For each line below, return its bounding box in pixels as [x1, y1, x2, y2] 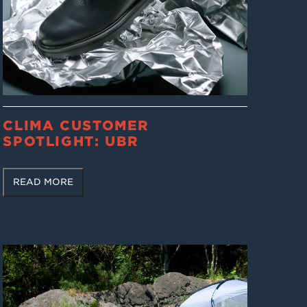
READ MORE [13, 177, 74, 188]
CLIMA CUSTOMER [3, 118, 149, 134]
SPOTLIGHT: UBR [3, 134, 139, 150]
